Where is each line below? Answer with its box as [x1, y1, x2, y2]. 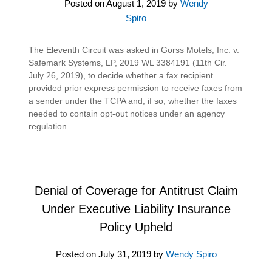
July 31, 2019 [98, 248, 151, 259]
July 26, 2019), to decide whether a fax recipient [29, 70, 214, 80]
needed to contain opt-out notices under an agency [29, 108, 225, 118]
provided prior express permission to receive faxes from [29, 83, 243, 93]
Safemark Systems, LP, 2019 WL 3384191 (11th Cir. [29, 57, 228, 67]
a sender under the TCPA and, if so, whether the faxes [29, 95, 237, 106]
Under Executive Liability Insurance [41, 202, 231, 216]
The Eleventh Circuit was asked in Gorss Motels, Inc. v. [29, 44, 240, 55]
